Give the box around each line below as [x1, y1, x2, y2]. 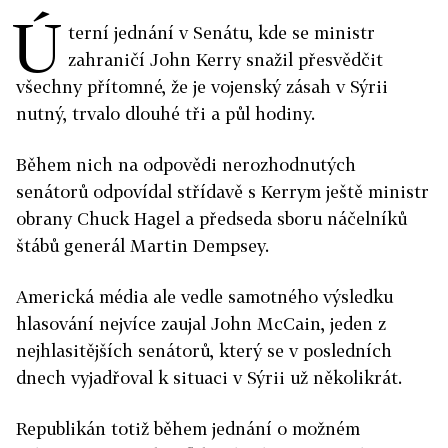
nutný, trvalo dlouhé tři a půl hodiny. [16, 103, 315, 125]
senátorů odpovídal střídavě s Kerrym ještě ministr [16, 181, 429, 203]
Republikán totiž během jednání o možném [16, 418, 360, 440]
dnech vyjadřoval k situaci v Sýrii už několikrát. [16, 367, 402, 389]
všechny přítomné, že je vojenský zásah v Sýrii [16, 76, 388, 98]
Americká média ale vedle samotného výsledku [16, 286, 393, 308]
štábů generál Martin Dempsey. [16, 235, 269, 257]
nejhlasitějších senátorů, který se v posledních [16, 340, 392, 362]
